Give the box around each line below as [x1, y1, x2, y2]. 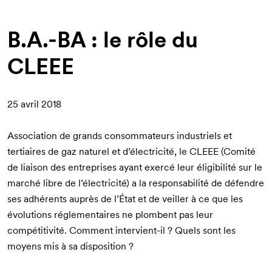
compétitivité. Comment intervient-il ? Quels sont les [7, 224, 236, 236]
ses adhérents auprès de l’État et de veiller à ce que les [7, 192, 243, 205]
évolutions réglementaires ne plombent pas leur [7, 208, 213, 220]
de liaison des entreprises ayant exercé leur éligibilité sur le [7, 161, 262, 173]
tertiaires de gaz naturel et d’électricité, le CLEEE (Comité [7, 145, 256, 157]
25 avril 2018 [7, 98, 61, 110]
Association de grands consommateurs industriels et [7, 129, 232, 141]
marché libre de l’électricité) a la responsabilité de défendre [7, 177, 264, 189]
